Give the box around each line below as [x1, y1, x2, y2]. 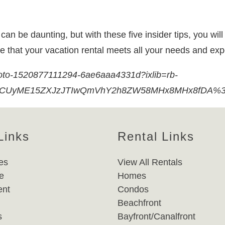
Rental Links [118, 130, 195, 143]
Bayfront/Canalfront [118, 211, 195, 221]
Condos [118, 184, 149, 194]
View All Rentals [118, 157, 182, 167]
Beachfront [118, 198, 161, 208]
